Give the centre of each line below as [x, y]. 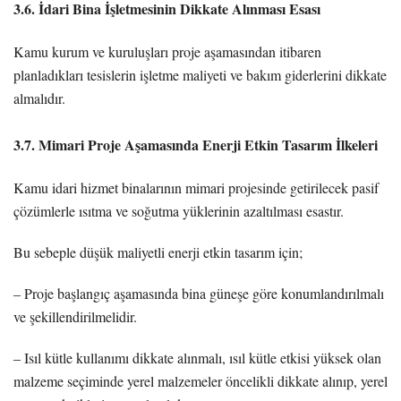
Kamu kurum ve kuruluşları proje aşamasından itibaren [167, 51]
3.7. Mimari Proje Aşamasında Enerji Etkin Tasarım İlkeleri [196, 144]
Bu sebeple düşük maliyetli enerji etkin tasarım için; [158, 252]
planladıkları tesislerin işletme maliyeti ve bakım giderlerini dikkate [200, 74]
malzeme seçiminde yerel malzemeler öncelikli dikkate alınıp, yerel [200, 380]
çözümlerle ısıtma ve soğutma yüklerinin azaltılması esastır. [179, 210]
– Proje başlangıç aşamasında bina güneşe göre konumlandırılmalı [199, 293]
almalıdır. [39, 98]
